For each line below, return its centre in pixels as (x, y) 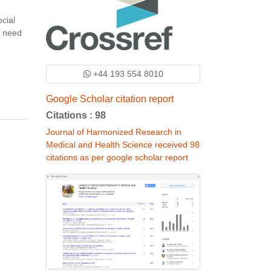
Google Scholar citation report (110, 99)
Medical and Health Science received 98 (123, 145)
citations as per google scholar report (117, 157)
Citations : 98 (76, 115)
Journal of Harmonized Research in (114, 132)
